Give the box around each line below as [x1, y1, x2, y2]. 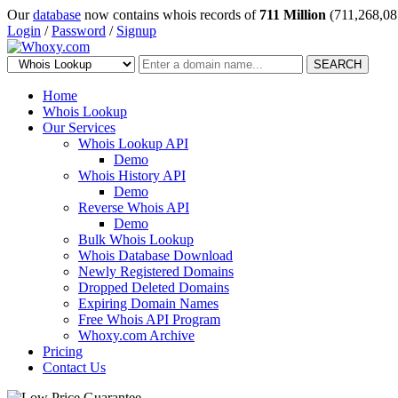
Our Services [43, 120, 115, 135]
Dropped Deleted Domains [78, 280, 229, 295]
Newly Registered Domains [78, 264, 234, 279]
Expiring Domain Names [78, 296, 219, 311]
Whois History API [78, 168, 186, 183]
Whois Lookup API [78, 136, 188, 151]
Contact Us [43, 360, 106, 375]
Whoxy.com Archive [78, 328, 195, 343]
